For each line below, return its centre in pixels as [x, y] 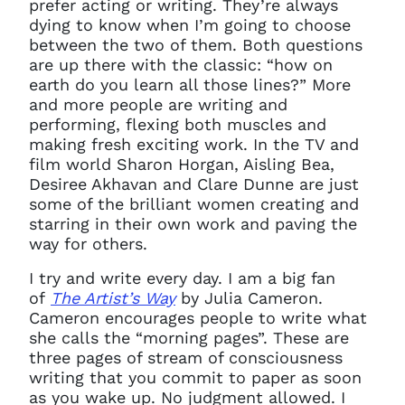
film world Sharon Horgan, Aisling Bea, [182, 164]
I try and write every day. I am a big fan [182, 278]
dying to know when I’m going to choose [190, 25]
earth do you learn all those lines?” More [190, 85]
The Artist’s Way [113, 298]
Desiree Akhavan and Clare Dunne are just [194, 184]
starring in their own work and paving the [193, 224]
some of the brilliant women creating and [194, 204]
